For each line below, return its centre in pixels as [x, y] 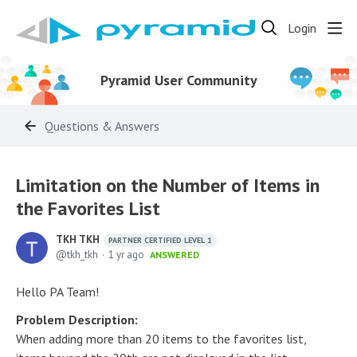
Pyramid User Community [178, 80]
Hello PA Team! [57, 292]
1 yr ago [126, 255]
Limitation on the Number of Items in [168, 185]
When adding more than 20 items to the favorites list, [161, 339]
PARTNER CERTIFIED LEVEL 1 [160, 240]
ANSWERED [175, 255]
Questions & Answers [102, 126]
